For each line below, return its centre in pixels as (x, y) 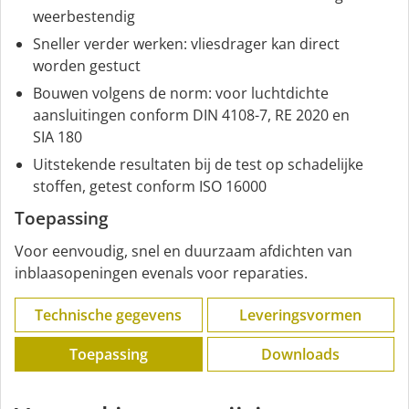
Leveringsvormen (301, 315)
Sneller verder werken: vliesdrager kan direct (186, 43)
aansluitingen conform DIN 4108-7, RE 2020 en (191, 115)
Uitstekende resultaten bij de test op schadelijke (198, 164)
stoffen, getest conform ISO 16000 (150, 186)
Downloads (301, 354)
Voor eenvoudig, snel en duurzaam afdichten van (184, 251)
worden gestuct (87, 65)
